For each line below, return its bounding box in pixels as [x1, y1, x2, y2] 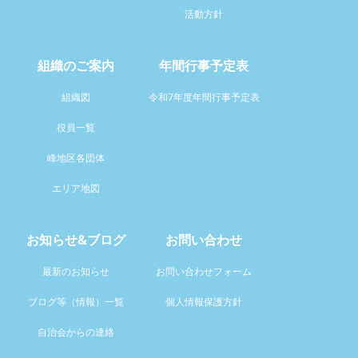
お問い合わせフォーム [156, 265, 252, 279]
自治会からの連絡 [38, 325, 114, 340]
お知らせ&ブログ [26, 231, 125, 249]
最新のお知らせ [42, 265, 109, 279]
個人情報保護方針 [165, 295, 242, 309]
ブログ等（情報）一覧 [28, 295, 124, 309]
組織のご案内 [38, 57, 114, 75]
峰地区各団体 [47, 151, 105, 165]
